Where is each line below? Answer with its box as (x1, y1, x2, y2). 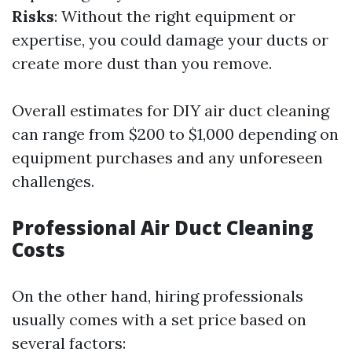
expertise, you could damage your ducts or (12, 30, 328, 49)
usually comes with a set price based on (12, 310, 306, 329)
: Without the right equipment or (54, 6, 295, 26)
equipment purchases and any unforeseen (12, 148, 323, 167)
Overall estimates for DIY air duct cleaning (12, 101, 329, 120)
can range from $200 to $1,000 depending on (12, 124, 339, 144)
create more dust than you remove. (12, 53, 272, 73)
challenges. (12, 171, 94, 191)
